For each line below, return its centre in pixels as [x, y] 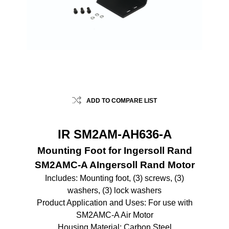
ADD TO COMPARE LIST [122, 101]
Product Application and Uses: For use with [114, 203]
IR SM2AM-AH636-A [114, 134]
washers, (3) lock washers [114, 191]
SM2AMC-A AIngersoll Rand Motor [114, 165]
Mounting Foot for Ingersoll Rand [114, 151]
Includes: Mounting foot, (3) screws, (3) [114, 178]
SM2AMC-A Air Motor [114, 215]
